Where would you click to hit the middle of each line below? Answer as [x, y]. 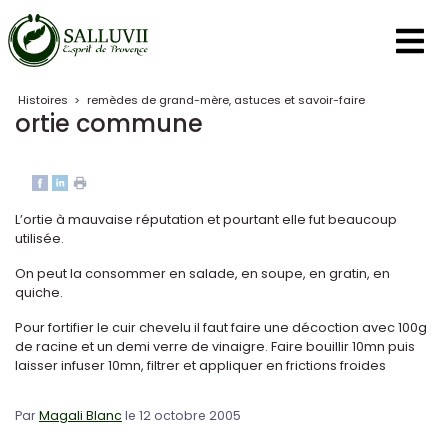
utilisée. [39, 238]
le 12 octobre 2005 [181, 415]
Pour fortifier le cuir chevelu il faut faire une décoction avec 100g [221, 327]
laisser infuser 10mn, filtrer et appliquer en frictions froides [200, 365]
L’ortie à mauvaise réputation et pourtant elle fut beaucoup [206, 219]
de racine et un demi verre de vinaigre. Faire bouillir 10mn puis [215, 346]
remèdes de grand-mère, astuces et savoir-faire [225, 100]
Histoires [43, 100]
